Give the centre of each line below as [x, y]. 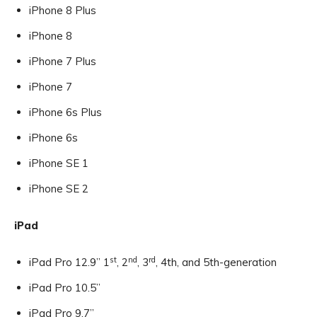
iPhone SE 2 [59, 189]
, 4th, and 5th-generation [216, 263]
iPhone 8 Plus [63, 11]
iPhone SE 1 [59, 163]
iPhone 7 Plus [63, 62]
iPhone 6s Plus [65, 113]
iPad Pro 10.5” [65, 288]
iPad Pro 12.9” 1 [69, 263]
